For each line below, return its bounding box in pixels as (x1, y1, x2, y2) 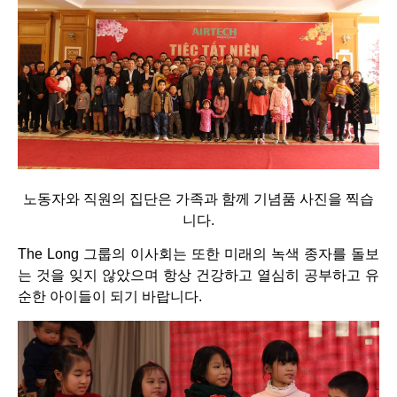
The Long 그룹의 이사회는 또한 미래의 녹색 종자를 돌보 (18, 246, 379, 262)
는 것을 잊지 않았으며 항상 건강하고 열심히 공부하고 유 (18, 268, 379, 284)
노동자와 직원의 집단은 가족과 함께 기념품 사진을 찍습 (23, 191, 374, 206)
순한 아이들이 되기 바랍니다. (18, 289, 202, 305)
